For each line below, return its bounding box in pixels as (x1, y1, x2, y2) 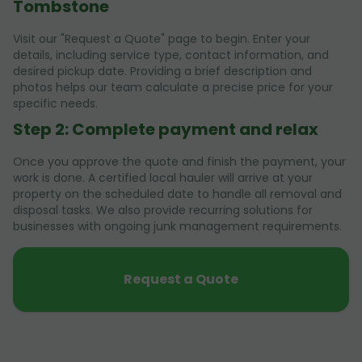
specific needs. (13, 95, 98, 112)
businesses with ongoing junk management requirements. (13, 218, 342, 235)
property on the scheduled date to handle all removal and (13, 186, 342, 203)
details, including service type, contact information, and (13, 47, 329, 64)
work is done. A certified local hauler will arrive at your (13, 170, 313, 187)
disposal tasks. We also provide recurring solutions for (13, 202, 313, 219)
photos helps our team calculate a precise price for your (13, 79, 333, 96)
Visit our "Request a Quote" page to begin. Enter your (13, 31, 310, 48)
